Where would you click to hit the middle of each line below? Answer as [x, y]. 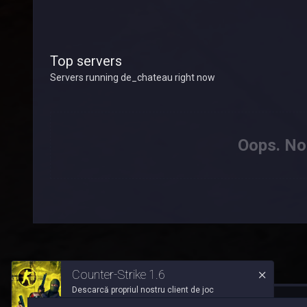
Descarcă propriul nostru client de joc [143, 290]
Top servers [86, 61]
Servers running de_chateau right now [133, 78]
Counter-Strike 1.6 [118, 274]
